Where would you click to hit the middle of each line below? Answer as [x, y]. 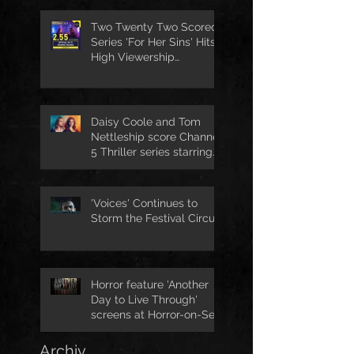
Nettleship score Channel [156, 136]
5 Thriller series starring [152, 151]
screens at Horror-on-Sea [156, 314]
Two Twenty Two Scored [154, 26]
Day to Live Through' [144, 299]
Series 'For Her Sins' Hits [153, 41]
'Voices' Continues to [144, 203]
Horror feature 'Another [150, 284]
